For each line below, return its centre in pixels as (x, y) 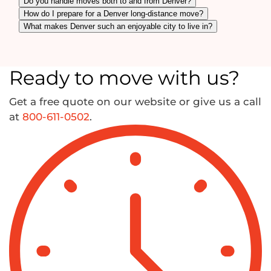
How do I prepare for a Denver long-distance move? (113, 13)
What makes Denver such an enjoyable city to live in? (118, 26)
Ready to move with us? (124, 77)
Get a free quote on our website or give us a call (135, 101)
